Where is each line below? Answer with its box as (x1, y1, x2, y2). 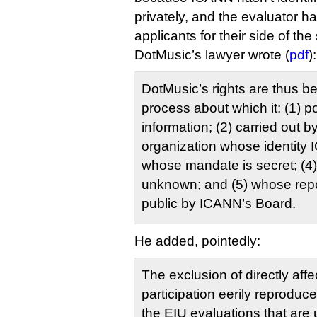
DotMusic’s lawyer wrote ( (134, 47, 289, 62)
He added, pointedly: (134, 234, 260, 248)
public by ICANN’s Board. (142, 196, 296, 211)
